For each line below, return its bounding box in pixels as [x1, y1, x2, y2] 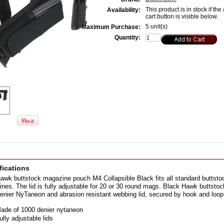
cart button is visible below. [145, 13, 218, 20]
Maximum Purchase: [81, 23, 140, 30]
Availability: [106, 6, 140, 13]
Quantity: [114, 34, 140, 41]
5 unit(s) [145, 23, 167, 30]
